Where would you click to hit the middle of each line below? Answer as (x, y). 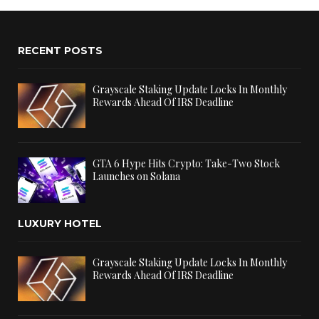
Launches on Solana (136, 177)
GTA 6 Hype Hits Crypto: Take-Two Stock (186, 164)
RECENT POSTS (60, 51)
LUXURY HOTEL (60, 223)
